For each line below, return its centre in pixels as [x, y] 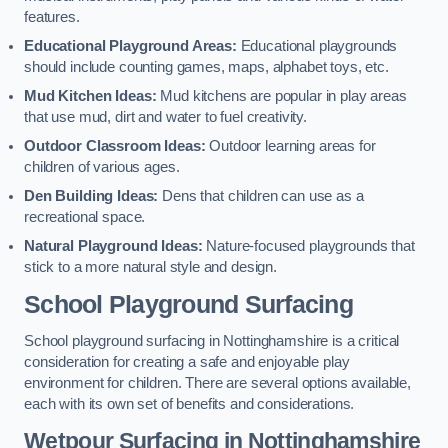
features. [52, 17]
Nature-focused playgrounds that [308, 246]
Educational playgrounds [319, 46]
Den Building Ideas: [91, 196]
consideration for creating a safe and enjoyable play [187, 362]
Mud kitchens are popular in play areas [281, 96]
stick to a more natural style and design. [151, 267]
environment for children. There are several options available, [217, 383]
